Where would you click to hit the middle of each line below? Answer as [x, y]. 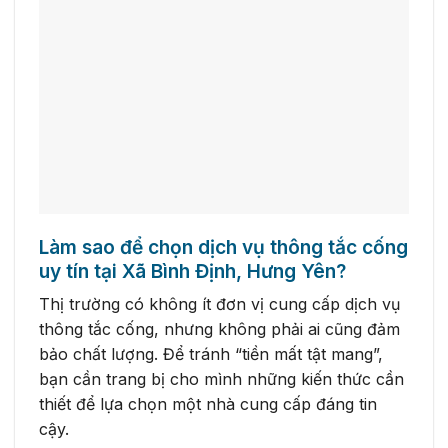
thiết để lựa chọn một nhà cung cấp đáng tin [208, 404]
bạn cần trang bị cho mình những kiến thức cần [221, 379]
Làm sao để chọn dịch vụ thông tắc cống [223, 246]
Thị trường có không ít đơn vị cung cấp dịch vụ [219, 304]
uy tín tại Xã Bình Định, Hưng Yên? [192, 270]
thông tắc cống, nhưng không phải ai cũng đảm [219, 329]
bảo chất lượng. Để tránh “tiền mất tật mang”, [211, 354]
